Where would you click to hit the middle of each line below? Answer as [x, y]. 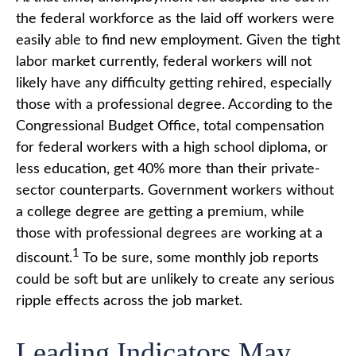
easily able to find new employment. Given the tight [178, 40]
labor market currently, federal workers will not [164, 62]
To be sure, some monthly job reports [199, 258]
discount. [44, 258]
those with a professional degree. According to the [174, 104]
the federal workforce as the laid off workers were [175, 19]
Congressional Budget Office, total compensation [170, 126]
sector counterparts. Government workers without [175, 190]
